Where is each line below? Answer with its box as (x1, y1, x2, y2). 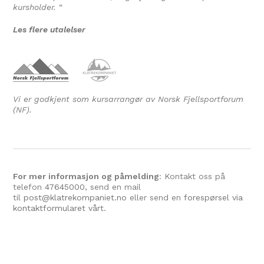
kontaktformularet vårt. (13, 203, 107, 213)
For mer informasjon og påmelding (13, 171, 160, 181)
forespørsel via (184, 193, 243, 202)
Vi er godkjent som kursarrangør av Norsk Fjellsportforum (13, 94, 244, 104)
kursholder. (13, 2, 60, 12)
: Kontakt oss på (159, 171, 226, 181)
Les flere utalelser (13, 25, 86, 34)
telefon (13, 182, 45, 192)
